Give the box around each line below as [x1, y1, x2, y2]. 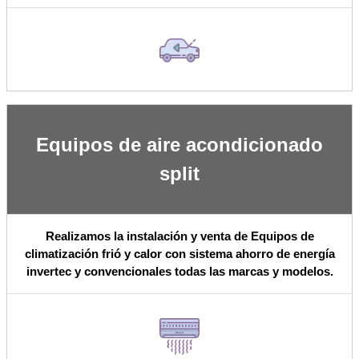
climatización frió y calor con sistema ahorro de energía [24, 247, 335, 261]
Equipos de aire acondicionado [36, 134, 323, 156]
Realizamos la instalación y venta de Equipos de [45, 229, 314, 244]
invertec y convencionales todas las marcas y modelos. [26, 264, 333, 279]
